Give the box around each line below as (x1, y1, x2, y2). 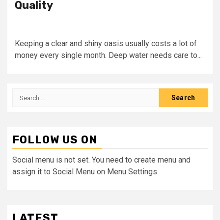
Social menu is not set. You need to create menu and (12, 155, 191, 165)
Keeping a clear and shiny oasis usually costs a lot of (15, 39, 197, 48)
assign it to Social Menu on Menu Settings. (12, 167, 159, 176)
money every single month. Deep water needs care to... (15, 51, 202, 60)
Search (12, 89, 38, 98)
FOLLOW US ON (12, 133, 97, 146)
